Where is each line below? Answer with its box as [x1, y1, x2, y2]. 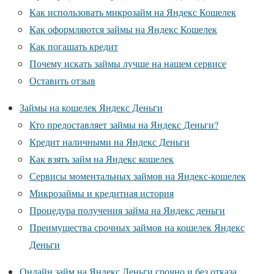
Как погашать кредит [29, 40, 118, 53]
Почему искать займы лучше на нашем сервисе [29, 57, 226, 70]
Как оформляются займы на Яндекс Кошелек [29, 23, 217, 36]
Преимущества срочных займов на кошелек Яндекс [29, 221, 245, 234]
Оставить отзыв [29, 74, 95, 87]
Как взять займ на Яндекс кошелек [29, 152, 174, 166]
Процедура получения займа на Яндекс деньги [29, 204, 225, 217]
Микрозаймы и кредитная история [29, 187, 174, 200]
